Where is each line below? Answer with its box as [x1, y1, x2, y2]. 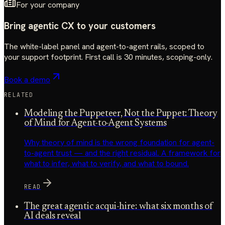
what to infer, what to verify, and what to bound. [24, 158, 189, 169]
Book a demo [4, 74, 50, 85]
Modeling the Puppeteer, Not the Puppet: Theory [24, 108, 218, 119]
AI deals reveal [24, 211, 81, 221]
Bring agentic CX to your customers [4, 19, 156, 32]
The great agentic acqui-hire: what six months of [24, 202, 212, 212]
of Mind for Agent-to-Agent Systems [24, 118, 167, 128]
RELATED [4, 90, 34, 98]
